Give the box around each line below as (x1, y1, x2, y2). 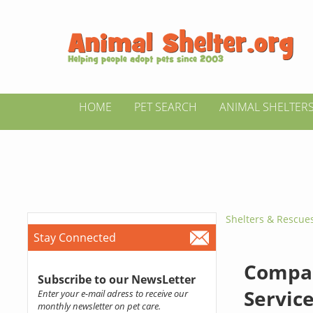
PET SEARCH (134, 99, 197, 115)
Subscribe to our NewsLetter (37, 272, 196, 287)
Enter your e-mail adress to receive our (37, 287, 188, 300)
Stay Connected (33, 230, 116, 245)
